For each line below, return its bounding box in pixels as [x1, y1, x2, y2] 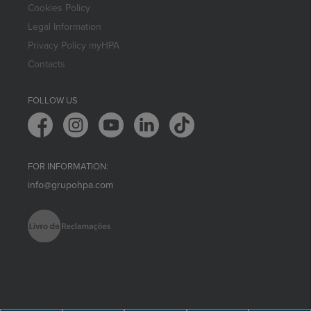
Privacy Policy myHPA [28, 40, 119, 52]
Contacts [28, 58, 65, 71]
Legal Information [28, 21, 101, 33]
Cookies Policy [28, 2, 90, 15]
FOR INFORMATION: [28, 161, 108, 173]
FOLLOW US [28, 95, 78, 107]
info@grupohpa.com [28, 179, 113, 192]
